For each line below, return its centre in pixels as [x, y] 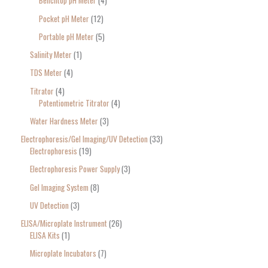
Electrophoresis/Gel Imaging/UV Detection [84, 139]
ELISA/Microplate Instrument [64, 223]
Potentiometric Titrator [74, 103]
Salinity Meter [51, 55]
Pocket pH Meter [64, 18]
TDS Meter [46, 73]
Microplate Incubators [63, 253]
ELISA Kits [45, 235]
